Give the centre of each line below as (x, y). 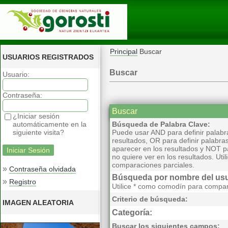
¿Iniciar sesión (36, 116)
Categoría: (132, 212)
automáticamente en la (50, 124)
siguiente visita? (38, 132)
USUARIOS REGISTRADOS (48, 57)
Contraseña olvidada (42, 169)
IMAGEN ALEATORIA (38, 203)
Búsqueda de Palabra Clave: (161, 124)
